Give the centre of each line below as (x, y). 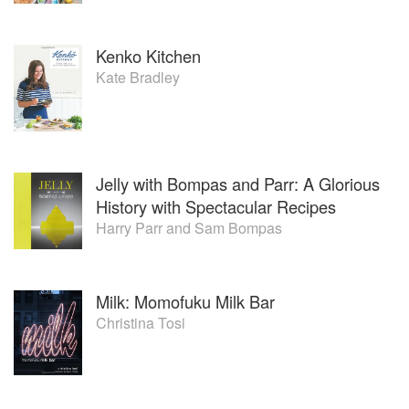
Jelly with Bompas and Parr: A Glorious (238, 184)
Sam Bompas (238, 228)
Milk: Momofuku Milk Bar (185, 302)
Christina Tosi (141, 323)
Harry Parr (129, 228)
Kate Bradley (138, 77)
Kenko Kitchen (148, 55)
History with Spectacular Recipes (216, 207)
